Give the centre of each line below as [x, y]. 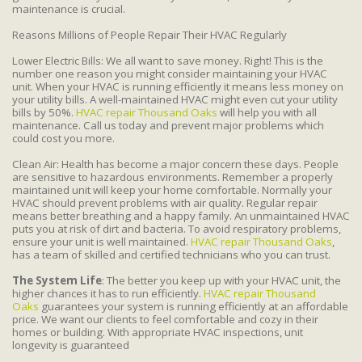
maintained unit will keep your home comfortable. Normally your [172, 189]
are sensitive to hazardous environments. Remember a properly [173, 177]
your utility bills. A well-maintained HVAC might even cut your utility [175, 99]
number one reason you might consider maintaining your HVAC [170, 73]
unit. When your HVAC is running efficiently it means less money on [178, 86]
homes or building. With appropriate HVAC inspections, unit [158, 332]
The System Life [57, 280]
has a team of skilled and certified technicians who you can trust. [171, 254]
